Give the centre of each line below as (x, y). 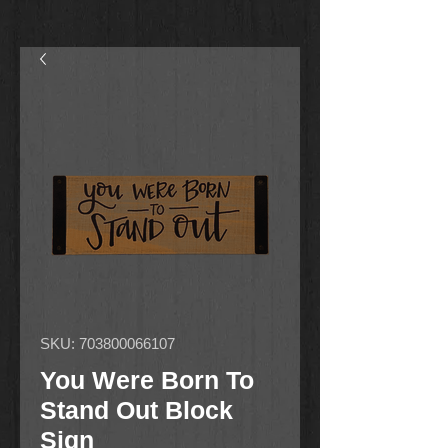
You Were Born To (147, 380)
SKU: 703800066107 (107, 343)
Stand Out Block (136, 410)
